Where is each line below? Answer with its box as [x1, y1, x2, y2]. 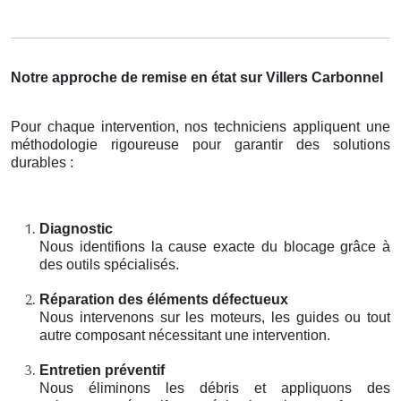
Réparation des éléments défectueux [39, 291, 288, 307]
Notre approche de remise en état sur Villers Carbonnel [11, 69, 383, 85]
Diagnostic [39, 220, 113, 236]
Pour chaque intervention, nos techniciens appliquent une [11, 118, 390, 134]
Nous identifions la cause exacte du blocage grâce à [39, 238, 390, 254]
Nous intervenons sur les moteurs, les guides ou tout [39, 309, 390, 325]
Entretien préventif [39, 362, 165, 378]
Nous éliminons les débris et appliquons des [39, 380, 390, 396]
